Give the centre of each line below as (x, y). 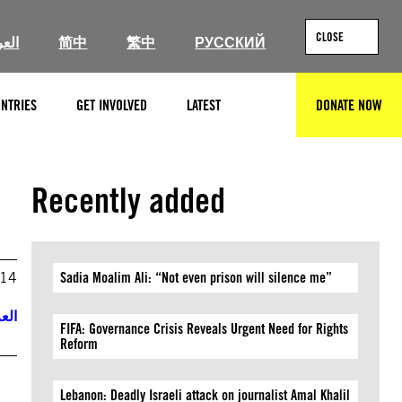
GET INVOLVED (112, 105)
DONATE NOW (349, 105)
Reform (79, 344)
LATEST (204, 105)
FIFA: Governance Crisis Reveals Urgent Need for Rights (205, 329)
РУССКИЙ (231, 43)
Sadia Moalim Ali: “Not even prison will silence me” (197, 278)
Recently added (129, 200)
